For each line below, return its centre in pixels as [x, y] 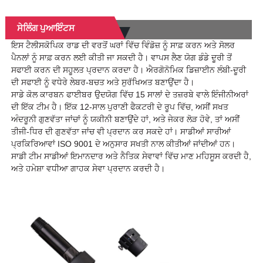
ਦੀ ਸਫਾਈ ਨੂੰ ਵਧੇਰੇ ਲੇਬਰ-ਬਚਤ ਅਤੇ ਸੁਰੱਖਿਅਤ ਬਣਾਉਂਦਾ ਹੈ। [102, 82]
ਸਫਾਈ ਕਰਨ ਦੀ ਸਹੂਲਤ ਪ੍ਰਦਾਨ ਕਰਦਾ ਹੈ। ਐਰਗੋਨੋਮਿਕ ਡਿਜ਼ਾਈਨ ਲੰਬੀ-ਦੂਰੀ [128, 70]
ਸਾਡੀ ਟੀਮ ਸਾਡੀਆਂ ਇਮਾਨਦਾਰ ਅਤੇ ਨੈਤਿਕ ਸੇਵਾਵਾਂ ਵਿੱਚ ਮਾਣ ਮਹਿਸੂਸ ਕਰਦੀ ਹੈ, [131, 156]
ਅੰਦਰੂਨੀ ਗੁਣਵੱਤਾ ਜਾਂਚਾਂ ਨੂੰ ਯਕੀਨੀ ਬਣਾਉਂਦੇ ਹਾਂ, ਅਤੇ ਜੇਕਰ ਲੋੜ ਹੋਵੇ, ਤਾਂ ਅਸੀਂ [125, 119]
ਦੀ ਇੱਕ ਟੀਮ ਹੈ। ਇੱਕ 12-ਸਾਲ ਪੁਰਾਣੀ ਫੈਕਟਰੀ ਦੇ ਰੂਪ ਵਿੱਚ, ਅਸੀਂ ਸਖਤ [119, 107]
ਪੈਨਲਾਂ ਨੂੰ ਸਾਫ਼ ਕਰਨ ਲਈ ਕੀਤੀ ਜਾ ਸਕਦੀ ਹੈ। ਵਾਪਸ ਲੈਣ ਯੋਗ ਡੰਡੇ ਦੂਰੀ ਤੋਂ [121, 58]
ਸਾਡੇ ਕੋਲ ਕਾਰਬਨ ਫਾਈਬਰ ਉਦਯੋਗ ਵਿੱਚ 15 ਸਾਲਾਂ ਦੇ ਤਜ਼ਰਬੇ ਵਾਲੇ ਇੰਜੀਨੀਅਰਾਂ [129, 95]
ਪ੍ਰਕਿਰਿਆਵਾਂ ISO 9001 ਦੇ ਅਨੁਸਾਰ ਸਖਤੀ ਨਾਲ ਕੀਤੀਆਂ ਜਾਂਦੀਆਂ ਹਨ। [123, 144]
